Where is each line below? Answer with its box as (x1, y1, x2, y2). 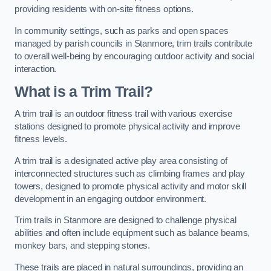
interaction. (15, 64, 57, 74)
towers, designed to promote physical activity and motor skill (15, 181, 247, 191)
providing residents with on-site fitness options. (15, 4, 194, 15)
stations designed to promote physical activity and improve (15, 122, 240, 132)
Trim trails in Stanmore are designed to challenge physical (15, 215, 237, 226)
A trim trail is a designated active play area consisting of (15, 155, 227, 166)
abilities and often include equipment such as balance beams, (15, 228, 250, 238)
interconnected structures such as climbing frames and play (15, 168, 245, 178)
